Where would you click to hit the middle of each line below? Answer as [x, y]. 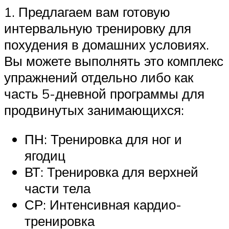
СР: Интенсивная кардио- [103, 205]
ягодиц [45, 156]
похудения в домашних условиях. [107, 44]
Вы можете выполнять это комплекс [114, 61]
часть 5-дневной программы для [104, 93]
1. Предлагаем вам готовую [87, 12]
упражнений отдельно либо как [99, 77]
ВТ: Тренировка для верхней [111, 172]
